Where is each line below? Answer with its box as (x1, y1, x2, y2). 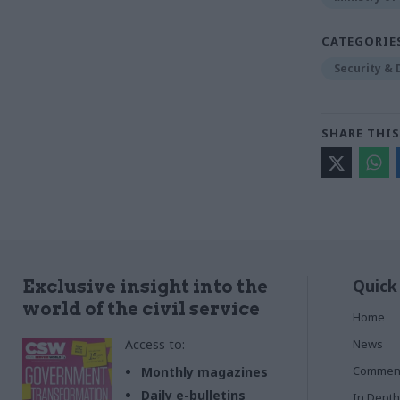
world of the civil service (22, 298, 260, 321)
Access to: (125, 336, 185, 354)
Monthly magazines (141, 363, 268, 381)
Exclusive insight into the (22, 276, 268, 298)
